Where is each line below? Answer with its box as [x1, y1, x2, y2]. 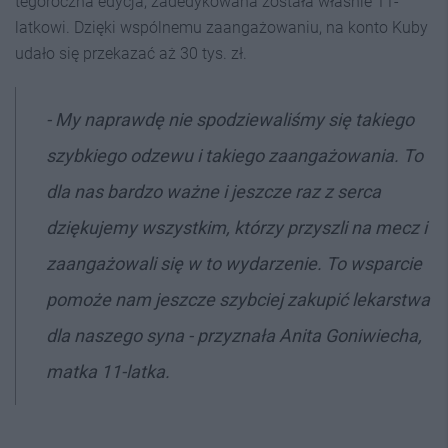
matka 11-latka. [46, 360, 170, 382]
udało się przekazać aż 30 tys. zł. [15, 43, 247, 63]
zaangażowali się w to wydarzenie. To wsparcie [46, 252, 422, 274]
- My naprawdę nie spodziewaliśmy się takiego [46, 108, 414, 130]
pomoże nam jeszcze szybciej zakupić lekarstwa [46, 288, 430, 310]
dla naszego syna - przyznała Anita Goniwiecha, [46, 324, 422, 346]
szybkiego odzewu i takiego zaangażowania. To [46, 144, 423, 166]
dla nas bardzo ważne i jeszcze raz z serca [46, 180, 381, 202]
